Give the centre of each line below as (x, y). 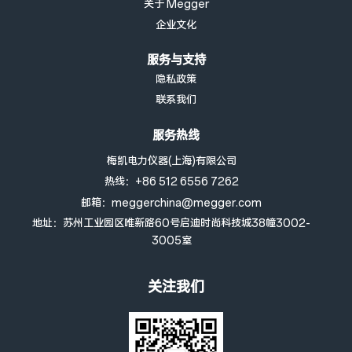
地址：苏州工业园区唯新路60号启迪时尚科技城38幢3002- (171, 223)
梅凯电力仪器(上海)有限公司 (171, 161)
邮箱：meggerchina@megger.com (171, 203)
